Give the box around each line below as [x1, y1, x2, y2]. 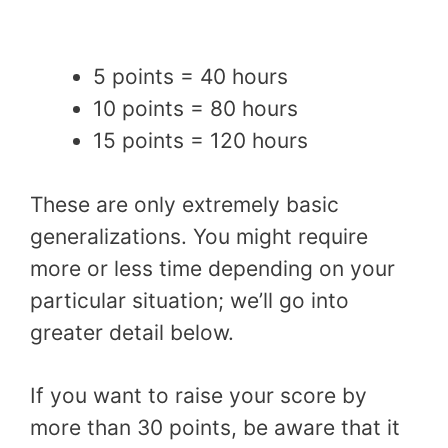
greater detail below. [30, 319, 234, 345]
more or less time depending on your [30, 255, 395, 281]
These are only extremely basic [30, 191, 339, 217]
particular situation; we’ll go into [30, 287, 349, 313]
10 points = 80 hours [93, 96, 298, 122]
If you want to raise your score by [30, 383, 367, 409]
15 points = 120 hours [93, 128, 308, 154]
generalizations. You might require [30, 223, 368, 249]
